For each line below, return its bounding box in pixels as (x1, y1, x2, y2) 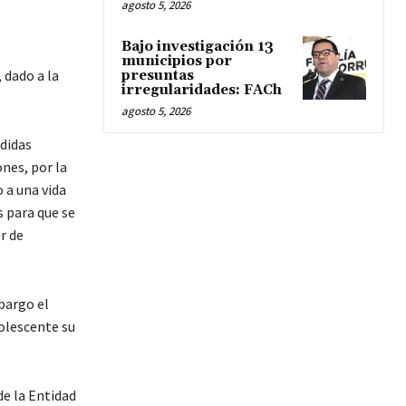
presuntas (121, 67, 194, 85)
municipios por (121, 53, 232, 71)
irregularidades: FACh (121, 82, 282, 100)
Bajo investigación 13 (121, 38, 274, 56)
